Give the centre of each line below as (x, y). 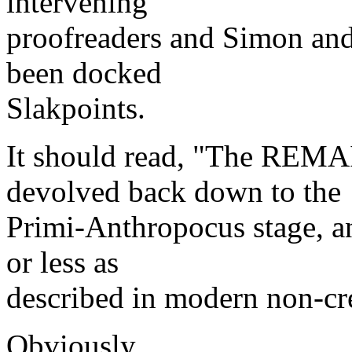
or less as (62, 262)
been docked (84, 73)
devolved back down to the (174, 192)
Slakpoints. (76, 108)
